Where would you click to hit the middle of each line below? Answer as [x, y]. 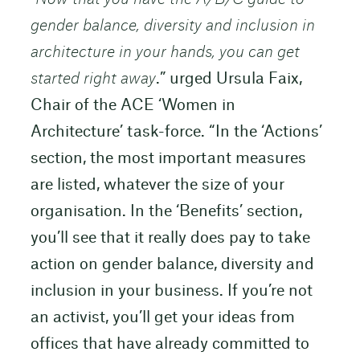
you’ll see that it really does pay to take [170, 239]
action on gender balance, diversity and [172, 265]
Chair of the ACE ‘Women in [133, 106]
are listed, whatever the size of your [157, 186]
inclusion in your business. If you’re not [171, 292]
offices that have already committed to [170, 345]
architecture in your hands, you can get [165, 53]
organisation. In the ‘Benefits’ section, [166, 212]
